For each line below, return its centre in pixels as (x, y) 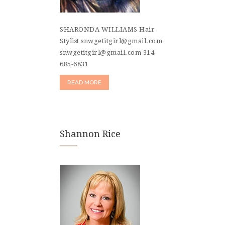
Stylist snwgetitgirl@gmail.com (111, 41)
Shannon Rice (90, 134)
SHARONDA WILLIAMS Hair (107, 30)
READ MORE (84, 83)
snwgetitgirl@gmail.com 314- (108, 53)
